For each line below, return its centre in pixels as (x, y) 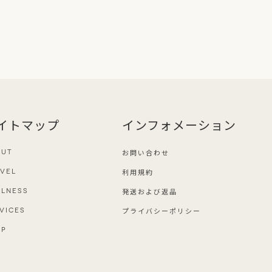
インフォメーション (179, 125)
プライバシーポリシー (162, 211)
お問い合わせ (146, 152)
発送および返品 (150, 191)
